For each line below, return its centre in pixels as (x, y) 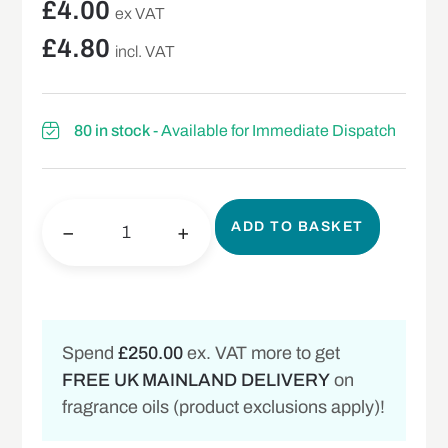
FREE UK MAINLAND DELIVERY (196, 379)
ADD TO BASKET (297, 226)
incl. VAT (145, 51)
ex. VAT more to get (262, 352)
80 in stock (112, 130)
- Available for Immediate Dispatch (273, 130)
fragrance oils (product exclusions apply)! (224, 406)
